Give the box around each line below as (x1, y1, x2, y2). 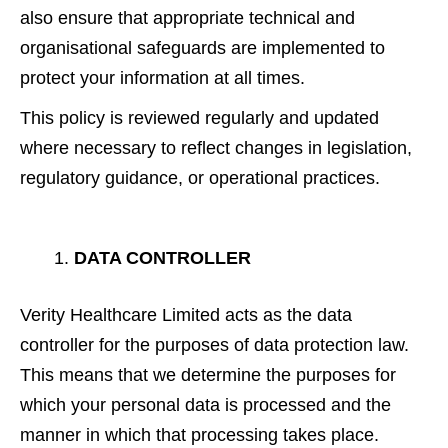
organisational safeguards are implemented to (20, 37, 385, 58)
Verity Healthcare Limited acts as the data (20, 304, 352, 325)
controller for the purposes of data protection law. (20, 334, 409, 355)
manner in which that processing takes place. (20, 424, 379, 445)
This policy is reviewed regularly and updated (20, 107, 379, 128)
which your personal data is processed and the (20, 394, 391, 415)
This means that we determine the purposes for (20, 364, 396, 385)
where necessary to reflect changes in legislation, (20, 137, 412, 158)
